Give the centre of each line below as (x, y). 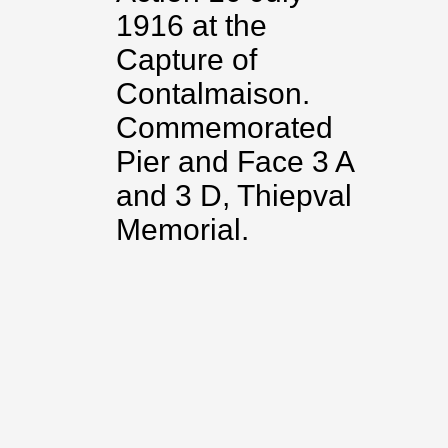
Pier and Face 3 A (234, 161)
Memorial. (182, 229)
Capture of (186, 59)
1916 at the (191, 25)
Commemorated (224, 127)
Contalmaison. (213, 93)
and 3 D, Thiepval (234, 195)
